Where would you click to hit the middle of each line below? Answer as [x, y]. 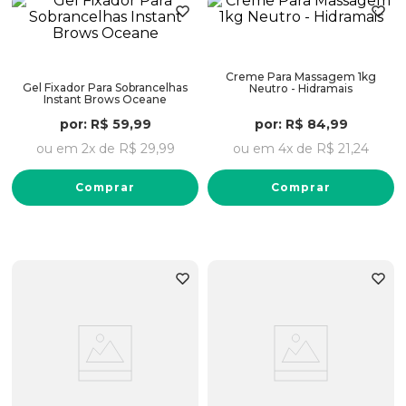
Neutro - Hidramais [301, 88]
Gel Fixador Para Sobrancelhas [105, 87]
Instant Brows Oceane [105, 99]
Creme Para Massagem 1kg [301, 77]
